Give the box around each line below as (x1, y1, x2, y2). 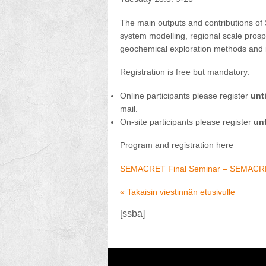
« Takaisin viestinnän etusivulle (120, 187, 235, 197)
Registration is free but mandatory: (120, 67, 250, 77)
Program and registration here (120, 140, 233, 150)
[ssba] (120, 208, 145, 218)
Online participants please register (120, 90, 251, 100)
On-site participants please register (120, 116, 254, 126)
